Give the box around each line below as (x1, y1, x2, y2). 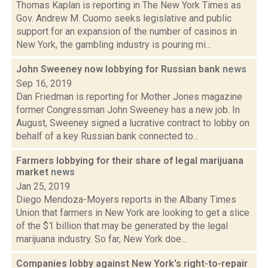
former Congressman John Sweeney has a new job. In (16, 104, 240, 115)
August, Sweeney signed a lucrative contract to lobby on (16, 117, 249, 129)
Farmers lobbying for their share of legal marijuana (16, 155, 243, 166)
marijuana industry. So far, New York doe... (16, 233, 187, 245)
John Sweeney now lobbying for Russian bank (16, 63, 223, 75)
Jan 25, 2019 (16, 181, 70, 192)
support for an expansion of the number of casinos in (16, 26, 237, 37)
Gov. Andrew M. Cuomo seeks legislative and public (16, 13, 232, 24)
